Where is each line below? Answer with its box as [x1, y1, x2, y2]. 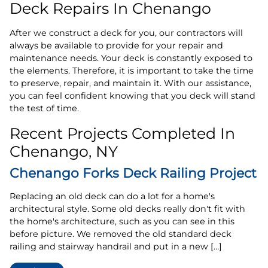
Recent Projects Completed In [10, 124, 235, 142]
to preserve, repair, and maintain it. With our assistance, [10, 77, 251, 89]
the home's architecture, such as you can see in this [10, 215, 234, 227]
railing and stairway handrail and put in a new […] [10, 240, 222, 252]
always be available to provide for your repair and [10, 39, 223, 51]
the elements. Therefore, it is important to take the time [10, 65, 254, 76]
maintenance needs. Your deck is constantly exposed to [10, 52, 252, 63]
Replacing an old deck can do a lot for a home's [10, 190, 215, 202]
